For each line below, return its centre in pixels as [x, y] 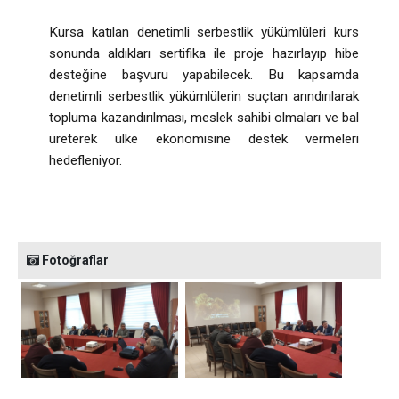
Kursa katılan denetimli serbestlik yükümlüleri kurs [204, 33]
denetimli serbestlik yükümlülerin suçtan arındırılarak [204, 97]
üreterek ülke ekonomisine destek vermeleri [204, 139]
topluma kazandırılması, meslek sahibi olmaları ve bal [204, 118]
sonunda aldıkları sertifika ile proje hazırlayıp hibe [204, 54]
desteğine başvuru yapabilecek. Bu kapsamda [204, 75]
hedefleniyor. [85, 161]
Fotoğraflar [74, 261]
